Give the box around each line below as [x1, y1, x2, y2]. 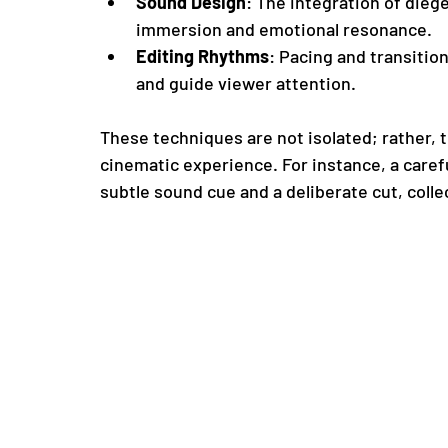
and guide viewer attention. [136, 72, 356, 95]
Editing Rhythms [136, 45, 269, 68]
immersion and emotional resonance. [136, 18, 432, 41]
